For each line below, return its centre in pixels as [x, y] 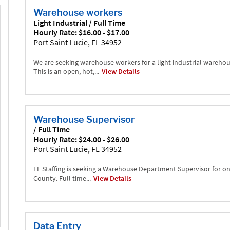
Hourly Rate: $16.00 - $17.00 [81, 32]
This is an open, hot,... [66, 71]
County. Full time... [62, 178]
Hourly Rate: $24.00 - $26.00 [81, 139]
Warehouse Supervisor [84, 119]
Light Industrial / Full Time [79, 22]
